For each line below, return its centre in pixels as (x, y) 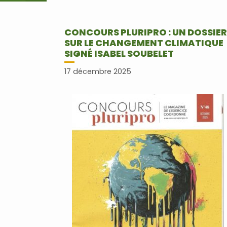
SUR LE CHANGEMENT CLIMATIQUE (144, 43)
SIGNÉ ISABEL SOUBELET (119, 53)
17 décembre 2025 (98, 72)
